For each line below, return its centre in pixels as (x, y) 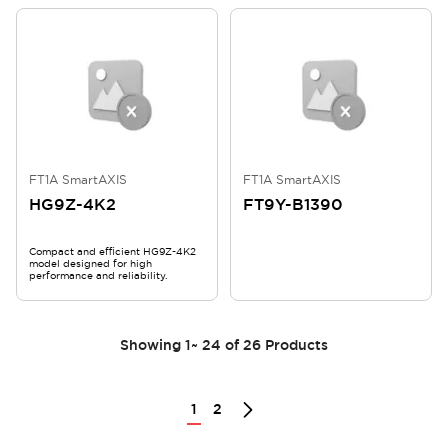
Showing (150, 345)
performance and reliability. (98, 275)
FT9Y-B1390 (293, 204)
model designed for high (90, 263)
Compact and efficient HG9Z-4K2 (112, 251)
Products (296, 345)
